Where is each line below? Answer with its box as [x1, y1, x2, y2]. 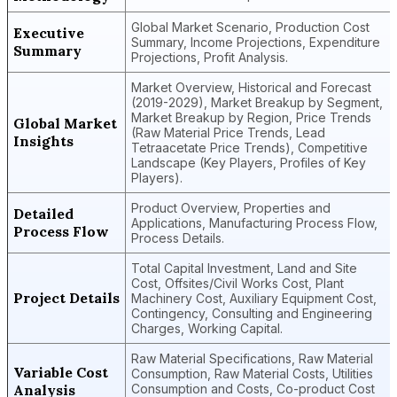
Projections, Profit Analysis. [131, 50, 288, 65]
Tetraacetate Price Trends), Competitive [131, 140, 368, 155]
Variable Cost [13, 363, 108, 381]
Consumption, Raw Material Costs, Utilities [131, 366, 373, 381]
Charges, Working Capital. [131, 321, 283, 336]
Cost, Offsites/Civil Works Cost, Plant [131, 276, 344, 291]
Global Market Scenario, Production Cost [131, 19, 370, 35]
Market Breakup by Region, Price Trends [131, 110, 371, 125]
